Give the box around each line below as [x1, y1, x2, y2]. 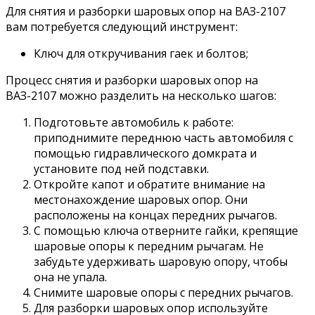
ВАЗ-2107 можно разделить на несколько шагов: [6, 87, 276, 103]
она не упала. [34, 269, 107, 285]
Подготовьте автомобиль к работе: [34, 114, 233, 130]
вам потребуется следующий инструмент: [6, 18, 238, 34]
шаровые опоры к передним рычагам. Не [34, 238, 264, 254]
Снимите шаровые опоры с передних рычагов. [34, 284, 293, 300]
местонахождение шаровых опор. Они [34, 191, 247, 207]
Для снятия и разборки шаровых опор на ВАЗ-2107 [6, 3, 285, 19]
